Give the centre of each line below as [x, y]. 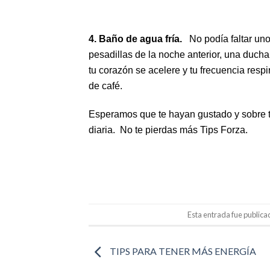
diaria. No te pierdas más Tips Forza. [168, 130]
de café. [105, 86]
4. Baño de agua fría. [139, 39]
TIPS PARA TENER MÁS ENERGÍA [182, 251]
